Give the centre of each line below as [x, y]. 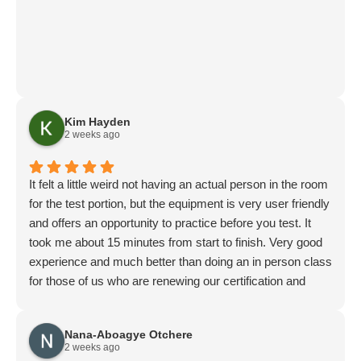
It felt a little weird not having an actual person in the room [178, 184]
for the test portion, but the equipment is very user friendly [179, 203]
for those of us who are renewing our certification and [167, 281]
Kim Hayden [98, 122]
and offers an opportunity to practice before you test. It [170, 223]
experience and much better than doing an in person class [180, 261]
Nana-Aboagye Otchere [129, 334]
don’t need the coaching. [93, 300]
